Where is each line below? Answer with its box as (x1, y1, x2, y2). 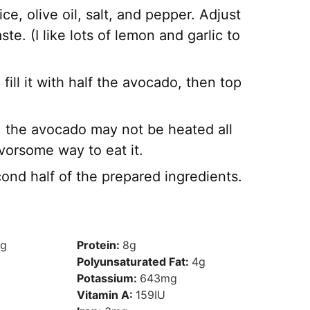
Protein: (77, 238, 123, 252)
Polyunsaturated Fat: (77, 255, 192, 268)
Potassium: (77, 271, 140, 285)
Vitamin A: (77, 288, 136, 302)
